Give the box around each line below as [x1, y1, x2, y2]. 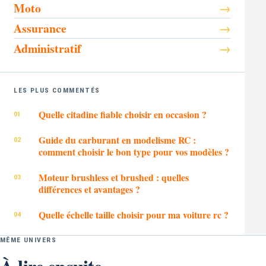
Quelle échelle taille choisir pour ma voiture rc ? [38, 208, 229, 222]
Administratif [14, 39, 82, 57]
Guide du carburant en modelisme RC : [38, 132, 196, 147]
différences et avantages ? [38, 182, 140, 197]
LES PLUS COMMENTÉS [14, 86, 100, 95]
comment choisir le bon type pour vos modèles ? [38, 144, 229, 159]
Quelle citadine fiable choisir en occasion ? [38, 107, 207, 121]
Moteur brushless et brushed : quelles [38, 170, 189, 185]
